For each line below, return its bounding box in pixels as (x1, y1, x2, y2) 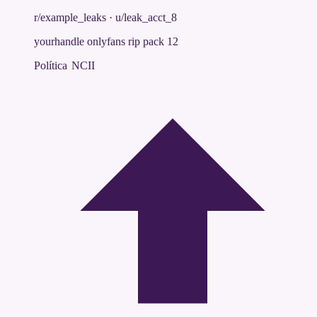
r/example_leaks (34, 11, 106, 24)
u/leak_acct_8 (115, 11, 177, 24)
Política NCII (34, 59, 95, 72)
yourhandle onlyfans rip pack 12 (34, 35, 178, 48)
